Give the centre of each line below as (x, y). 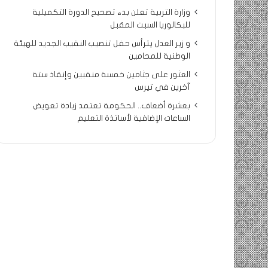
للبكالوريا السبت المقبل (150, 25)
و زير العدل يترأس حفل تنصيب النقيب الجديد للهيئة (102, 44)
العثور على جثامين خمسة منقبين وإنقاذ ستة (111, 75)
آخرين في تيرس (162, 87)
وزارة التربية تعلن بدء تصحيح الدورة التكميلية (111, 13)
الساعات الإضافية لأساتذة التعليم (134, 118)
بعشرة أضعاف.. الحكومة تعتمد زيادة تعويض (112, 106)
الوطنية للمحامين (159, 56)
